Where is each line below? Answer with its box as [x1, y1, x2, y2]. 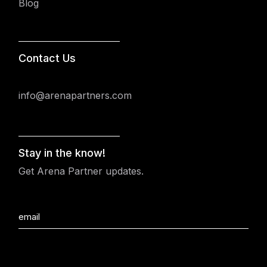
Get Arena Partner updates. [18, 165, 144, 178]
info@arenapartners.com [18, 89, 132, 102]
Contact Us [18, 52, 76, 65]
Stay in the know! [18, 147, 106, 160]
